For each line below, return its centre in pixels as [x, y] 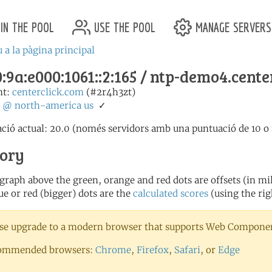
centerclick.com [48, 92]
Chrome [113, 250]
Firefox [153, 250]
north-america [48, 105]
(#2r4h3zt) [110, 92]
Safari [187, 250]
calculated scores [171, 193]
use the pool [123, 25]
